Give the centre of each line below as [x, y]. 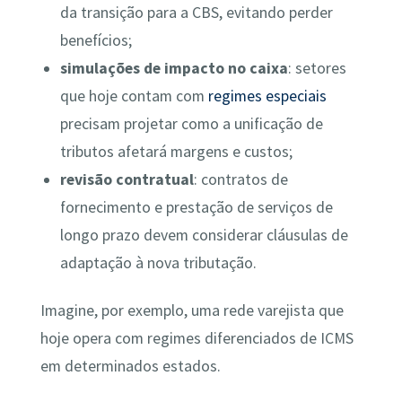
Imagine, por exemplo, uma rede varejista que [192, 311]
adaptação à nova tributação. [159, 262]
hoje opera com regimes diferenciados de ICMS [197, 339]
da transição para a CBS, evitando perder [197, 12]
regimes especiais [268, 96]
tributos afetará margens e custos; [177, 151]
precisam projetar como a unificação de [192, 123]
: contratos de [241, 179]
